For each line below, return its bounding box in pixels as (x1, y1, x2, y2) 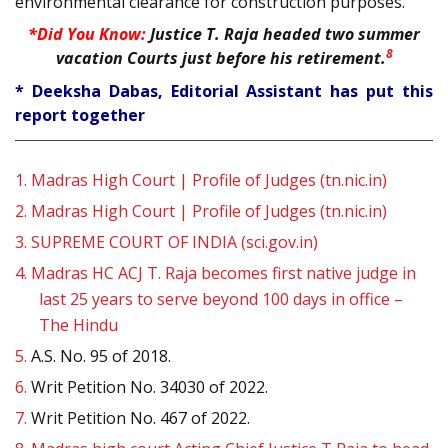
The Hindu (39, 313, 118, 336)
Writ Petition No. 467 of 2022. (27, 406, 250, 429)
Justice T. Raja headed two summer (146, 23, 420, 46)
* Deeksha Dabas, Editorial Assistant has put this (15, 79, 433, 102)
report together (15, 103, 149, 126)
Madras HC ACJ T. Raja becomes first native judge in (31, 261, 416, 284)
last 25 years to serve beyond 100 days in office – (39, 287, 403, 310)
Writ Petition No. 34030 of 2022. (27, 375, 268, 398)
